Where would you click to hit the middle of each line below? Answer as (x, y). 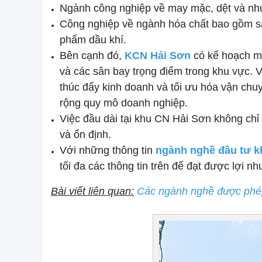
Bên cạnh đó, (92, 55)
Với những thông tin (108, 150)
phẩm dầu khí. (93, 39)
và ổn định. (85, 134)
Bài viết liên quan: (92, 191)
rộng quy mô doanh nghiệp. (124, 103)
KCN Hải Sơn (158, 55)
